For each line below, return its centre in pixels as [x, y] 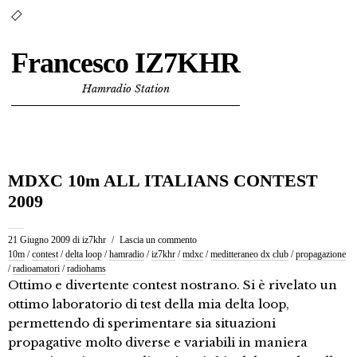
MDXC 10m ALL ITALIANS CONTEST [163, 180]
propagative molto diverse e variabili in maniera [158, 342]
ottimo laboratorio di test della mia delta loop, [149, 304]
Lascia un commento [158, 240]
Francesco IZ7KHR [126, 63]
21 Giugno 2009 [39, 240]
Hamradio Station [126, 89]
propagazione [321, 254]
